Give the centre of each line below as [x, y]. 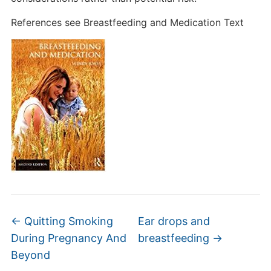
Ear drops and [174, 221]
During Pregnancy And [68, 238]
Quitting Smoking [67, 221]
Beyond [30, 255]
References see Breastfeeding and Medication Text [127, 22]
